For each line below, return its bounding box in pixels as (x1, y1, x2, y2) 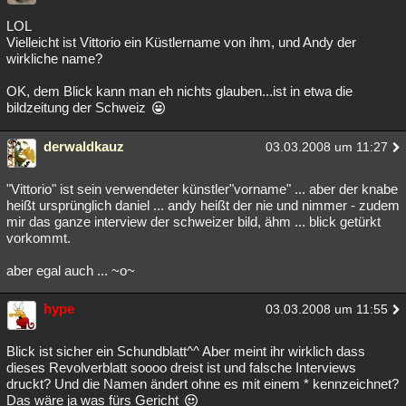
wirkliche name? (6, 51, 102, 67)
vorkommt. (6, 230, 71, 246)
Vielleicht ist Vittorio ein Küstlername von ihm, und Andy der (6, 34, 356, 51)
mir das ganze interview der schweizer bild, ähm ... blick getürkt (6, 214, 381, 230)
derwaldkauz (43, 139, 124, 155)
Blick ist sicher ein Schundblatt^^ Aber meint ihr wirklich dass (6, 343, 365, 360)
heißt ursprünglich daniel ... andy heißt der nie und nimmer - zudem (6, 198, 400, 214)
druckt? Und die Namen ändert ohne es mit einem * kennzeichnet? (6, 376, 399, 392)
